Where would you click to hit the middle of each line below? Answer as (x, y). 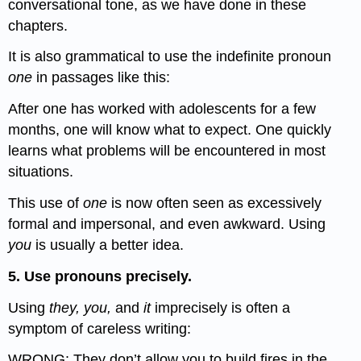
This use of (46, 203)
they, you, (83, 307)
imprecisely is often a (223, 307)
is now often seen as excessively (217, 203)
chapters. (38, 25)
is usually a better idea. (110, 245)
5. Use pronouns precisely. (100, 276)
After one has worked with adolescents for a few (162, 109)
